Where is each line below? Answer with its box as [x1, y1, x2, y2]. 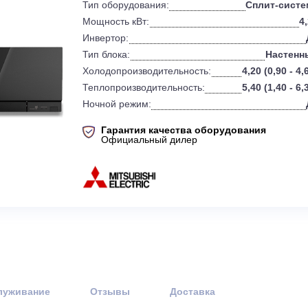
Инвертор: [124, 69, 176, 82]
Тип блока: [124, 88, 178, 100]
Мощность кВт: [124, 51, 199, 63]
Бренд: [124, 14, 159, 27]
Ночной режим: [124, 143, 201, 155]
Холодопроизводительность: [124, 106, 267, 118]
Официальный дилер [145, 182, 252, 194]
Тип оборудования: [124, 33, 221, 45]
